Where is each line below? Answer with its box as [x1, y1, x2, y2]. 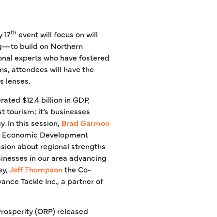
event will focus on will [16, 29, 98, 40]
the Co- [62, 163, 91, 174]
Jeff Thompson [9, 163, 62, 174]
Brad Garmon [62, 117, 109, 128]
